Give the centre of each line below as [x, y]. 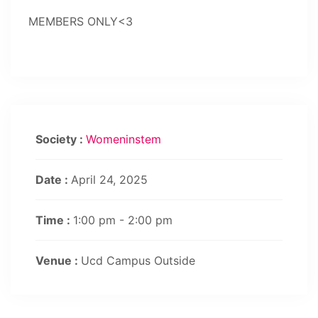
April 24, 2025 [109, 180]
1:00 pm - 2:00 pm [123, 220]
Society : [61, 139]
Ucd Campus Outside [138, 261]
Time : [54, 220]
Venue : [58, 261]
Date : [53, 180]
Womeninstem [124, 139]
